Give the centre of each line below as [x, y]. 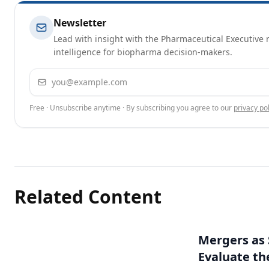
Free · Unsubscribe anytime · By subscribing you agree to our [131, 108]
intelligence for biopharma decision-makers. [143, 52]
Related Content [88, 197]
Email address [61, 76]
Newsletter [80, 23]
